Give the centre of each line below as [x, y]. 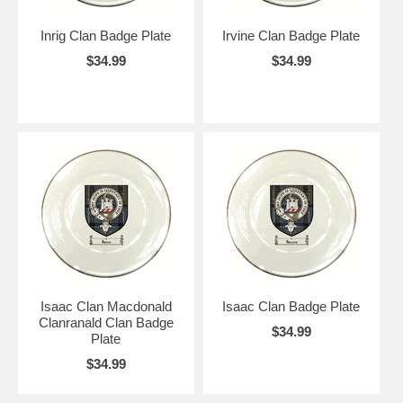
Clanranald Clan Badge [106, 322]
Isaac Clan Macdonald [106, 306]
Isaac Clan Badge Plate [291, 306]
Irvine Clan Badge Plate [291, 35]
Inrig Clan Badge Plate [106, 35]
